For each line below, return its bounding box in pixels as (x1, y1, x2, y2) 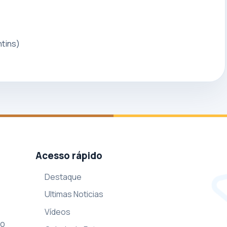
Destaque (45, 171, 82, 182)
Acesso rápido (35, 148, 102, 162)
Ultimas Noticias (45, 188, 104, 200)
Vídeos (45, 206, 71, 218)
